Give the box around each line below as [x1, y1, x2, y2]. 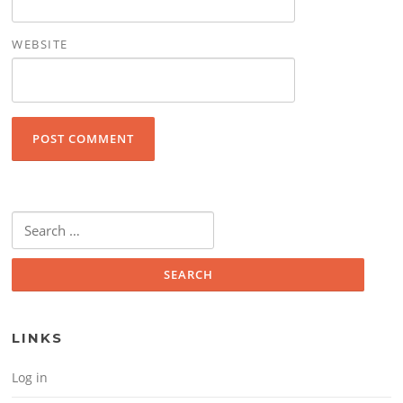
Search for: [12, 213, 69, 230]
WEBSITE [12, 35, 68, 52]
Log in [12, 368, 49, 386]
